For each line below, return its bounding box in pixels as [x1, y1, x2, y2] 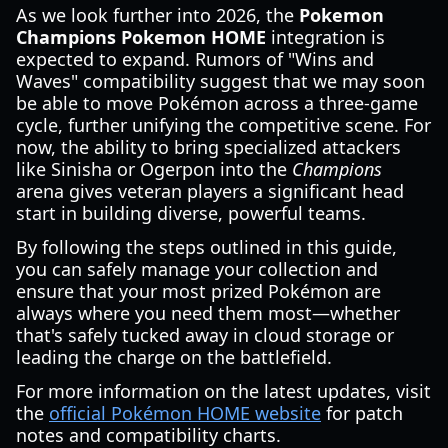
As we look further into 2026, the [16, 3, 299, 27]
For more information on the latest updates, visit [16, 379, 431, 403]
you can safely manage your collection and [16, 257, 378, 281]
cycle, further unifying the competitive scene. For [16, 113, 431, 137]
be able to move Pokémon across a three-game [16, 91, 418, 115]
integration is [266, 25, 385, 49]
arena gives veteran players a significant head [16, 179, 404, 203]
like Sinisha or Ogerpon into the [16, 157, 292, 181]
